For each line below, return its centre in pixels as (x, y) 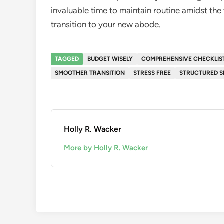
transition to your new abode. (106, 24)
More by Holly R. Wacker (106, 148)
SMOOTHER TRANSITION (90, 73)
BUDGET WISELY (110, 59)
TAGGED (67, 59)
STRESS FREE (152, 73)
